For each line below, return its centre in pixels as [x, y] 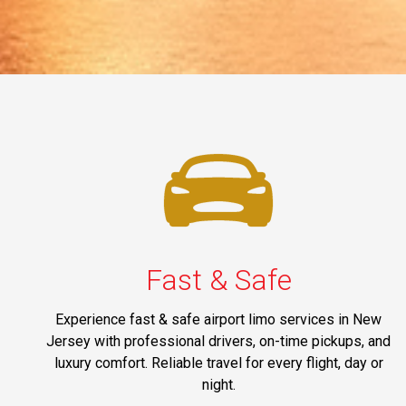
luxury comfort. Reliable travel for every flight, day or [218, 363]
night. [218, 385]
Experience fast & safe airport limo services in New [219, 320]
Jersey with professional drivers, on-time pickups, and [219, 342]
